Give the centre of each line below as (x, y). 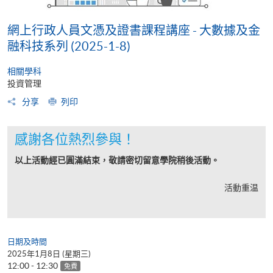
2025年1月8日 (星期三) (49, 253)
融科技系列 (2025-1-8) (69, 46)
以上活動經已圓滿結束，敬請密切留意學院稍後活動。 (117, 160)
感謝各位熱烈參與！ (75, 139)
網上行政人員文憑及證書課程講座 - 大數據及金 (134, 30)
